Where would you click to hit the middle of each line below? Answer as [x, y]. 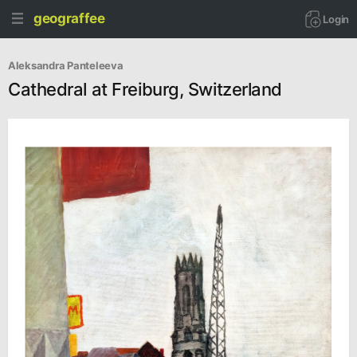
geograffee [69, 18]
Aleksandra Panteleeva [66, 65]
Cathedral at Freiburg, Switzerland [145, 89]
